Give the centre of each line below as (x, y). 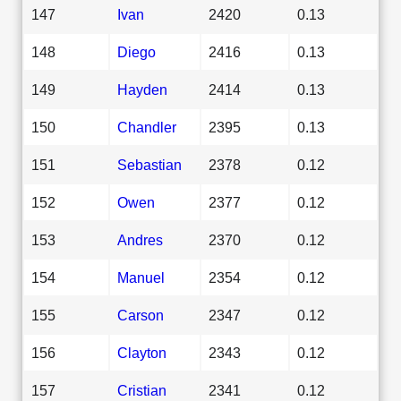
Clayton (142, 352)
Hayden (142, 89)
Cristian (142, 390)
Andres (140, 239)
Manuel (141, 277)
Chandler (147, 127)
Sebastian (149, 164)
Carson (141, 315)
